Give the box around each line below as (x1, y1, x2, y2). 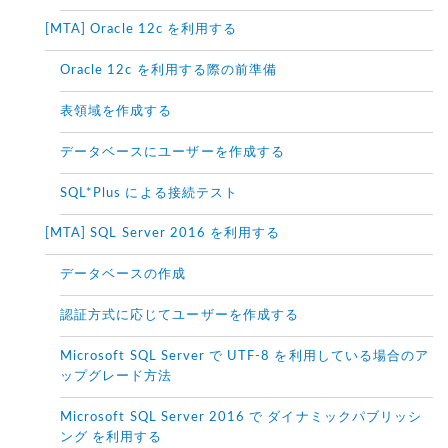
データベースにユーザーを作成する (60, 146, 285, 160)
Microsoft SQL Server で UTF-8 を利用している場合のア (60, 350, 430, 364)
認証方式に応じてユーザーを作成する (60, 309, 299, 323)
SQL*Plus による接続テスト (60, 187, 238, 201)
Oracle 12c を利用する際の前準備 (60, 64, 278, 78)
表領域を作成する (60, 105, 173, 119)
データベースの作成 (60, 268, 187, 282)
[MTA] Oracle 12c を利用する (45, 23, 238, 37)
